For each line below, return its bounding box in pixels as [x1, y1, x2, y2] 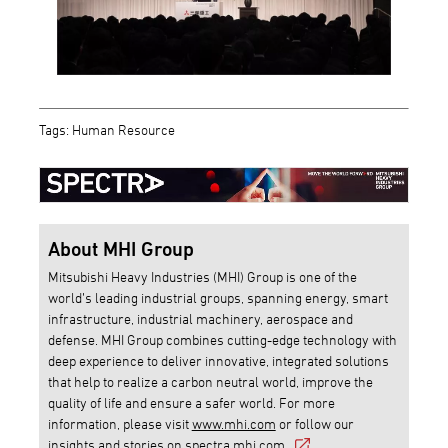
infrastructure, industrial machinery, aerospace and [47, 309, 353, 327]
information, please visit [47, 414, 192, 432]
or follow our [275, 414, 354, 432]
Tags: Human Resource [38, 121, 175, 139]
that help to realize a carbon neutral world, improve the [47, 372, 373, 390]
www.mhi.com [191, 414, 276, 432]
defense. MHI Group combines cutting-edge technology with [47, 330, 397, 348]
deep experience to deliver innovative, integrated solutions [47, 351, 389, 369]
